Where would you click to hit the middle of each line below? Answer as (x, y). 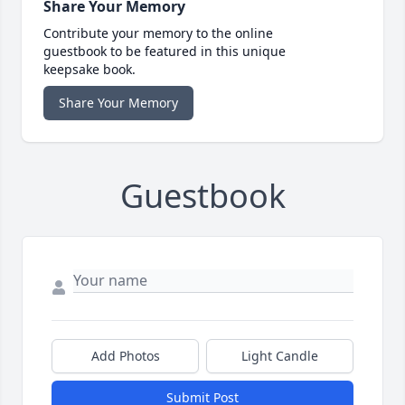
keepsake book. (89, 70)
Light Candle (280, 356)
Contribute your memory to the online (158, 33)
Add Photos (125, 356)
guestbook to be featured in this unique (165, 52)
